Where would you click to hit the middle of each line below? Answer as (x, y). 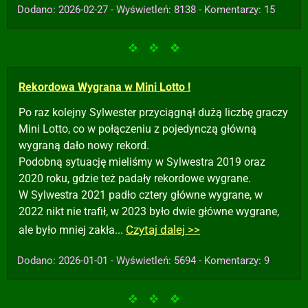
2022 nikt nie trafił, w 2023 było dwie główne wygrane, (149, 211)
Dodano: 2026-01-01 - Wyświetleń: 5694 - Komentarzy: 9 (143, 261)
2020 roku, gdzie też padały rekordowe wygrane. (135, 178)
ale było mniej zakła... (72, 230)
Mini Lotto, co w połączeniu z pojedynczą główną (137, 129)
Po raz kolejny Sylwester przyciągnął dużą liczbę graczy (153, 112)
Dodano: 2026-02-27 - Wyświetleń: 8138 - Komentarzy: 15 (146, 10)
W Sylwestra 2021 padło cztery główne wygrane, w (141, 195)
